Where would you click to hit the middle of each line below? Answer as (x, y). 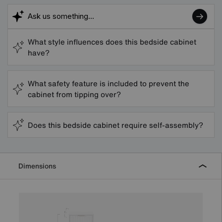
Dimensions (37, 166)
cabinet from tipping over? (74, 94)
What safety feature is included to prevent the (109, 83)
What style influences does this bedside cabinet (112, 41)
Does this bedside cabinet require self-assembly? (115, 125)
